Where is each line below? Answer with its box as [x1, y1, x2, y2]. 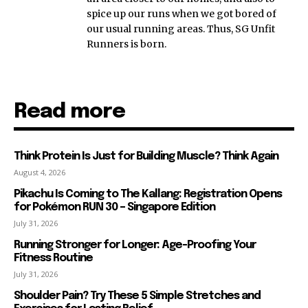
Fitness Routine [14, 252, 93, 264]
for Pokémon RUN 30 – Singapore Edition [14, 201, 215, 213]
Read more [14, 100, 125, 122]
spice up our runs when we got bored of [87, 7, 276, 20]
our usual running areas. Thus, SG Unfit [87, 22, 275, 35]
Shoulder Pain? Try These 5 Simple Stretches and [14, 289, 261, 302]
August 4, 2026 [14, 166, 65, 177]
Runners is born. [87, 37, 166, 50]
